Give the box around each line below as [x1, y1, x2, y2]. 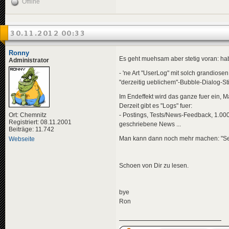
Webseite [9, 135, 35, 143]
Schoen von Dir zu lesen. [119, 162, 189, 169]
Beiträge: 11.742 [9, 125, 54, 133]
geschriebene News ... [119, 121, 181, 128]
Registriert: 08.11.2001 [9, 118, 72, 126]
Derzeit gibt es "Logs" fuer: [119, 102, 192, 110]
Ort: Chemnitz [9, 111, 47, 119]
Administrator [9, 56, 49, 64]
